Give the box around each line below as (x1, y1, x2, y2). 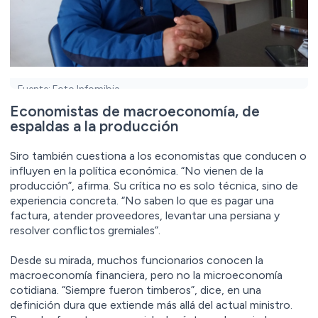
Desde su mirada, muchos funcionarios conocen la (10, 253, 263, 268)
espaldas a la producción (10, 117, 178, 136)
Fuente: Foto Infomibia (17, 82, 120, 95)
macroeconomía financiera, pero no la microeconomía (10, 268, 283, 283)
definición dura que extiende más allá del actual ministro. (10, 298, 292, 312)
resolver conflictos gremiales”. (10, 224, 160, 238)
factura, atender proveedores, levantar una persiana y (10, 209, 280, 223)
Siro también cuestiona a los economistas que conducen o (10, 149, 307, 163)
